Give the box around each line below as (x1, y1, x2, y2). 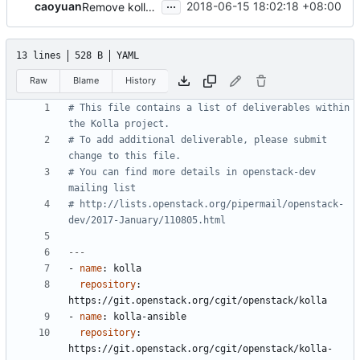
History (125, 75, 156, 86)
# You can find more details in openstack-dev (68, 166, 316, 178)
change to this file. (68, 150, 181, 162)
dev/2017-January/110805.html (68, 215, 226, 227)
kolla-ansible (113, 311, 186, 323)
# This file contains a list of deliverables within (68, 102, 350, 114)
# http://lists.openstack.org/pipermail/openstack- (68, 198, 344, 211)
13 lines (16, 49, 61, 61)
